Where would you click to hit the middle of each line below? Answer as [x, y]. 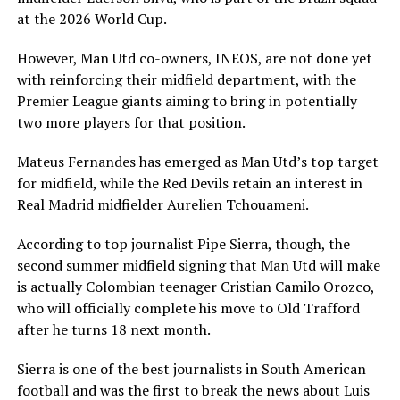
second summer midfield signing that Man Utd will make [198, 265]
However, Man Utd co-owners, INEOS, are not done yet [194, 58]
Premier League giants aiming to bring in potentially [187, 100]
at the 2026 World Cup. [92, 18]
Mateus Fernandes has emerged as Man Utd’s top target [197, 161]
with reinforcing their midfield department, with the [186, 79]
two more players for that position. [131, 122]
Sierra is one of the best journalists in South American [191, 368]
